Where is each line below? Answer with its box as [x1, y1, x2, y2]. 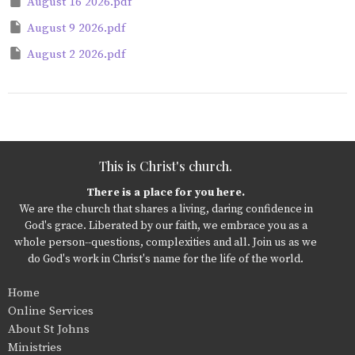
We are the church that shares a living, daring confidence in [18, 202, 313, 216]
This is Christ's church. [99, 157, 232, 174]
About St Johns [8, 322, 90, 337]
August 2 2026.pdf [27, 47, 125, 62]
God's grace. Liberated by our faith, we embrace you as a [24, 219, 307, 233]
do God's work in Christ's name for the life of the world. [28, 252, 303, 266]
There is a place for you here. [86, 185, 245, 200]
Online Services [8, 303, 94, 319]
